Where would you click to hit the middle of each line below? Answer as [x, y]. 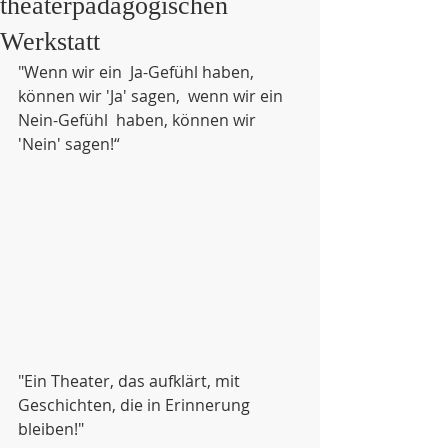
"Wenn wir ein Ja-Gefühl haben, [140, 72]
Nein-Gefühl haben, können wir [139, 120]
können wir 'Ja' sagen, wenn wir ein [152, 96]
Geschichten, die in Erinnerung [136, 405]
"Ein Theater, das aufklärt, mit [131, 381]
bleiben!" [51, 429]
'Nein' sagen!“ [69, 144]
